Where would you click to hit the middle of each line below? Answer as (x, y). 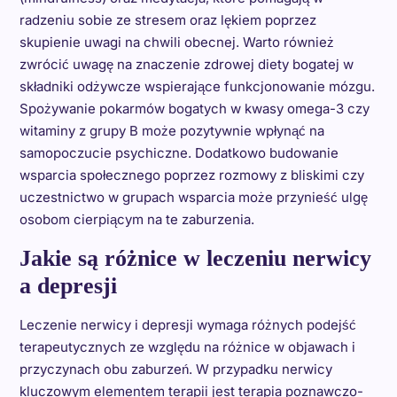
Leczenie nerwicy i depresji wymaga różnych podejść (187, 325)
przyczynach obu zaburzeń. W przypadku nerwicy (175, 370)
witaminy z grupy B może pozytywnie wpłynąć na (171, 131)
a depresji (68, 286)
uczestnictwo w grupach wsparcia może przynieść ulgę (193, 198)
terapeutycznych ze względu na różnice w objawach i (187, 347)
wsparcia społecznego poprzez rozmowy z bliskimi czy (191, 175)
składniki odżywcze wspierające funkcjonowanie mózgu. (197, 87)
